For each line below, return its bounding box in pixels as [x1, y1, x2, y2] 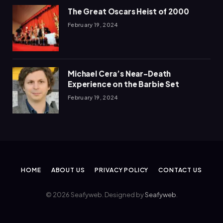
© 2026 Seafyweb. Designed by [45, 190, 145, 199]
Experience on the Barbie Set [68, 79, 179, 89]
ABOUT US [51, 166, 85, 174]
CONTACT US [158, 166, 202, 174]
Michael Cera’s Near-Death [68, 68, 171, 78]
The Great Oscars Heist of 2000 [68, 6, 189, 16]
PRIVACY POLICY [95, 166, 149, 174]
